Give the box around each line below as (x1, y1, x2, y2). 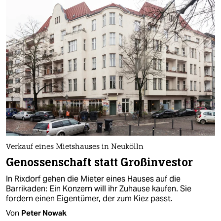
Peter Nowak (21, 208, 67, 218)
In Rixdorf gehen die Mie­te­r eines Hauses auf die (6, 173, 181, 184)
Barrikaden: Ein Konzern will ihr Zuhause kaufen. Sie (6, 183, 191, 194)
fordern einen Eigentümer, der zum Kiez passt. (6, 193, 173, 204)
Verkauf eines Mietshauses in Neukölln (6, 143, 144, 151)
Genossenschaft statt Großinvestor (6, 155, 193, 170)
